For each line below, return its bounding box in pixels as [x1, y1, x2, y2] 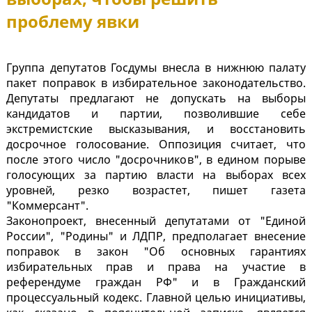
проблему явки [6, 10, 139, 33]
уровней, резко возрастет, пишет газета [6, 182, 306, 198]
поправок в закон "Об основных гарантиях [6, 244, 306, 260]
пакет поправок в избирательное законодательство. [6, 75, 306, 91]
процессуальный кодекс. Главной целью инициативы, [6, 290, 306, 306]
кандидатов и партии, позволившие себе [6, 106, 306, 122]
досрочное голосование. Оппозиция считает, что [6, 136, 306, 153]
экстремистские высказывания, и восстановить [6, 121, 306, 137]
